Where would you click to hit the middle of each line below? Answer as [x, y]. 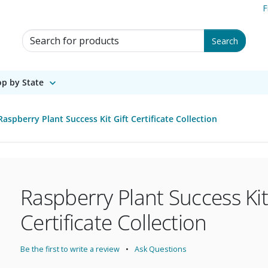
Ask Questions [161, 249]
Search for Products [60, 35]
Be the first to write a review [70, 249]
